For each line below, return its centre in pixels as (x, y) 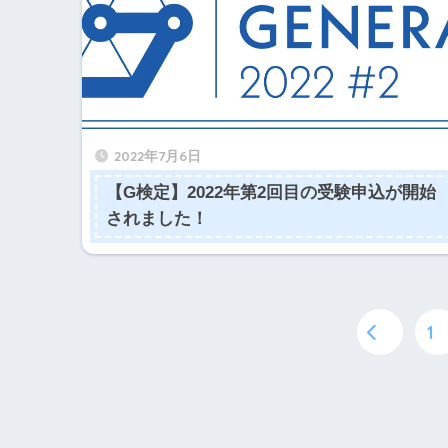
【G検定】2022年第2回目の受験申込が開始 (270, 193)
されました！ (156, 219)
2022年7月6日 (157, 155)
